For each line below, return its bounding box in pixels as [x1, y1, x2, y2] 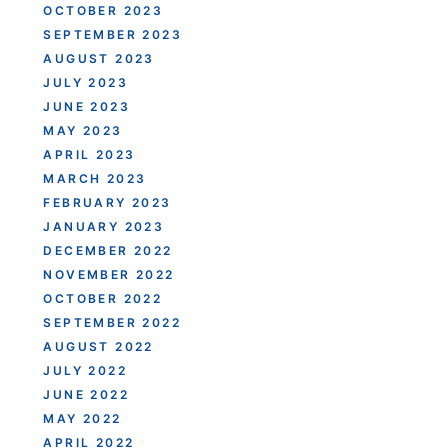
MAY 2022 [43, 411, 122, 427]
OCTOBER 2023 [43, 3, 164, 19]
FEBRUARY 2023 [43, 195, 172, 211]
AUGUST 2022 [43, 339, 154, 355]
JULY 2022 [43, 363, 128, 379]
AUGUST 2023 [43, 51, 155, 67]
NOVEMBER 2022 [43, 267, 175, 283]
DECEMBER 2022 [43, 243, 173, 259]
